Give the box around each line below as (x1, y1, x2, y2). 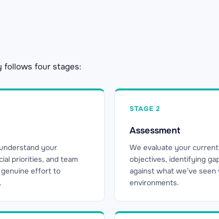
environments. (130, 177, 179, 188)
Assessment (130, 124, 180, 136)
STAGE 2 (130, 105, 160, 113)
